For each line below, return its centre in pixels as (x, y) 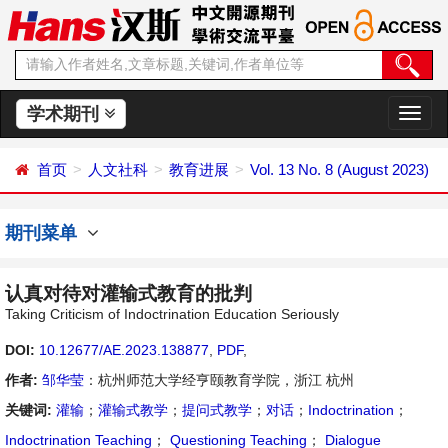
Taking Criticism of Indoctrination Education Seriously (172, 314)
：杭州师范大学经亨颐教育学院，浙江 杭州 (219, 380)
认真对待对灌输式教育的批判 (128, 293)
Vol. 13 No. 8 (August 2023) (339, 169)
